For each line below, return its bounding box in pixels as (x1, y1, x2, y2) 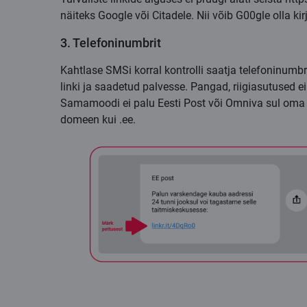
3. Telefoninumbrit (60, 36, 161, 51)
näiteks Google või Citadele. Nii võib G (60, 9, 243, 23)
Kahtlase (60, 64, 103, 77)
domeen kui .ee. (60, 113, 136, 127)
